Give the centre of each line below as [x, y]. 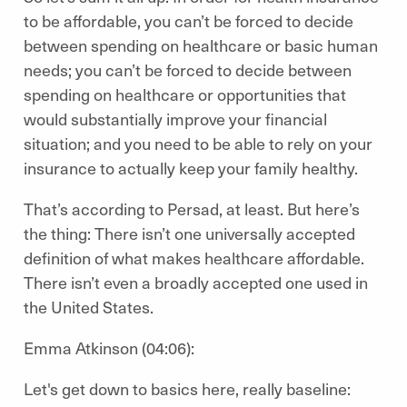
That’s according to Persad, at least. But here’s [192, 208]
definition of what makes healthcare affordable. [194, 258]
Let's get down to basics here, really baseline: [187, 388]
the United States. [92, 307]
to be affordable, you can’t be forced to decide [189, 20]
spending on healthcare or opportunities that [185, 94]
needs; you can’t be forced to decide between [188, 69]
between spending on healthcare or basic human [201, 45]
